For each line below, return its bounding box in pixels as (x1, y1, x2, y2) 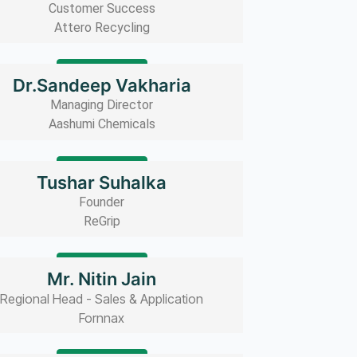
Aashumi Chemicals (48, 116, 155, 132)
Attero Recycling (53, 20, 150, 36)
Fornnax (79, 310, 125, 327)
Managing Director (50, 97, 154, 113)
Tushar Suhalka (37, 171, 167, 193)
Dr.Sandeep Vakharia (12, 75, 191, 96)
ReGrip (83, 213, 120, 229)
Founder (79, 194, 125, 210)
